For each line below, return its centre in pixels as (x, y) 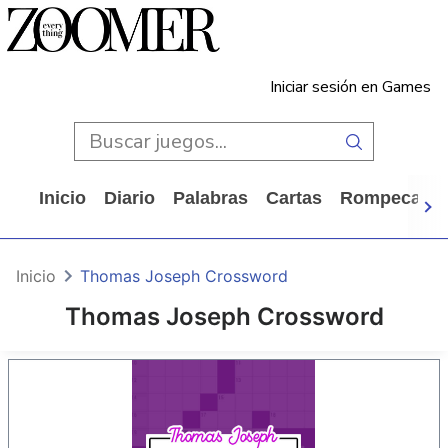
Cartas (294, 198)
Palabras (210, 198)
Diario (129, 198)
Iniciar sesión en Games (350, 87)
